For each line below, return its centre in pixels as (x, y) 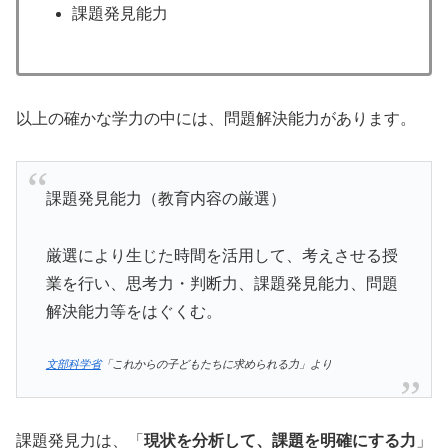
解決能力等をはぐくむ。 (133, 311)
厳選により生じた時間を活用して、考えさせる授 (221, 255)
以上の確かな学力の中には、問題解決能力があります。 (216, 118)
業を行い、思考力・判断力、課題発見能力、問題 (221, 283)
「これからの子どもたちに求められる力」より (216, 364)
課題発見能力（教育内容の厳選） (165, 198)
